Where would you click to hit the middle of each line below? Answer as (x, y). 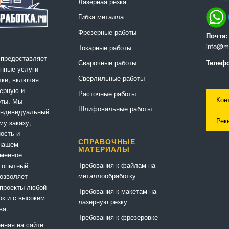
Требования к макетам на (117, 191)
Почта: (216, 36)
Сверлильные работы (111, 78)
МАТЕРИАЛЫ (104, 150)
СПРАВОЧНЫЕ (107, 142)
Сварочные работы (107, 63)
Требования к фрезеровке (118, 217)
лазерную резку (102, 202)
